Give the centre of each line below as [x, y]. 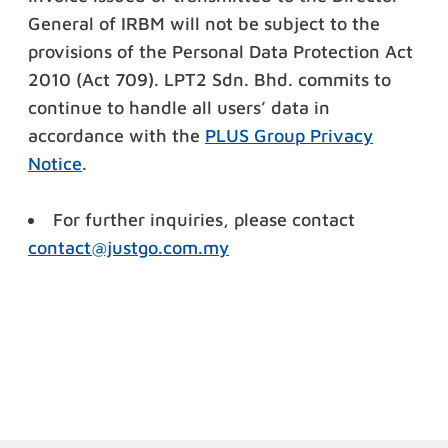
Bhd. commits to [322, 80]
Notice [55, 164]
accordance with [97, 136]
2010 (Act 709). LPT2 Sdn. [141, 80]
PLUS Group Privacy [289, 136]
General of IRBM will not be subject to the [204, 24]
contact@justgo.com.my [128, 248]
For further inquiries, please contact [204, 220]
